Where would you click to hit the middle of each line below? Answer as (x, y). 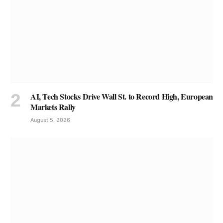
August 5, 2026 (50, 120)
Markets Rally (53, 107)
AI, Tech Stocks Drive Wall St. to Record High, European (122, 96)
